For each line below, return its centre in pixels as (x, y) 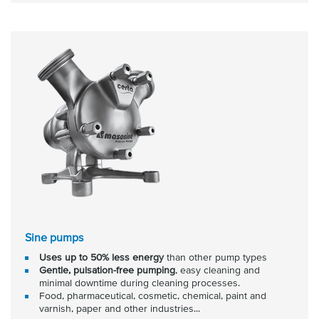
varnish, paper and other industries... (120, 308)
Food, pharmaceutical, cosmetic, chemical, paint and (153, 296)
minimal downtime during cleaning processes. (140, 283)
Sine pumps (54, 237)
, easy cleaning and (218, 270)
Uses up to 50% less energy (103, 257)
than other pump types (217, 257)
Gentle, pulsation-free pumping (107, 270)
